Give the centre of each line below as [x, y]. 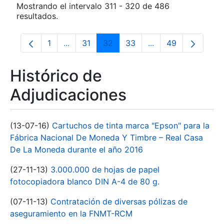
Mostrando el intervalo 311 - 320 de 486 [93, 6]
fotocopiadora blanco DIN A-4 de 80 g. [85, 181]
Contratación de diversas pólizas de [119, 201]
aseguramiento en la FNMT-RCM [71, 213]
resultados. [37, 16]
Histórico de [56, 76]
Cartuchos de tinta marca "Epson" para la [131, 125]
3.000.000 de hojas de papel [105, 169]
